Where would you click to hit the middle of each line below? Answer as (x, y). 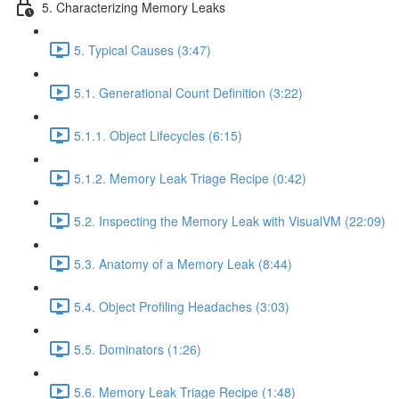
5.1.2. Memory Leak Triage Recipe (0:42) (190, 178)
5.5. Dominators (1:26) (138, 349)
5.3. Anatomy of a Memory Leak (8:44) (183, 263)
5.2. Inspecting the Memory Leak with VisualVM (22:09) (230, 220)
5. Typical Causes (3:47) (142, 49)
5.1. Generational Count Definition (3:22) (188, 92)
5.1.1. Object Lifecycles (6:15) (158, 135)
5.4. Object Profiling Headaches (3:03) (182, 306)
